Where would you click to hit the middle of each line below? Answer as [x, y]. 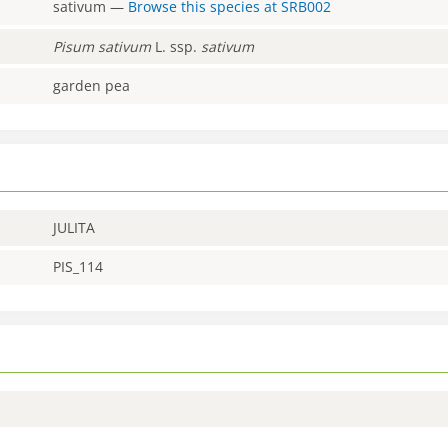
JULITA [74, 227]
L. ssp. [176, 46]
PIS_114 [78, 267]
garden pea [92, 86]
